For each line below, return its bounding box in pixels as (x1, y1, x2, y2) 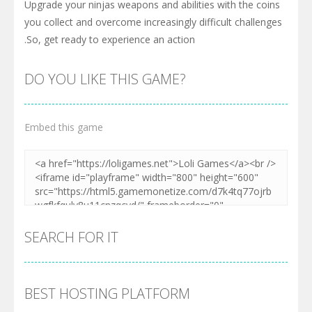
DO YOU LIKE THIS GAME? (24, 70, 186, 89)
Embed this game (24, 120, 103, 134)
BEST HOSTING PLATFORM (24, 284, 190, 304)
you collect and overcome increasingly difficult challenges (24, 15, 282, 29)
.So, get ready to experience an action (24, 33, 195, 47)
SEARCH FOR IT (24, 228, 118, 247)
